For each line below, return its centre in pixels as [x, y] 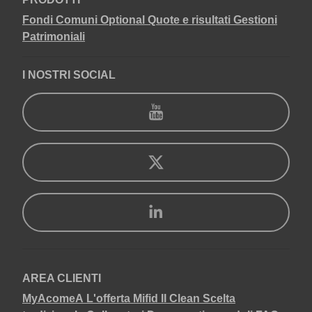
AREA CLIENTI [62, 278]
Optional [123, 20]
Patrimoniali [54, 37]
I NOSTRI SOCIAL [69, 75]
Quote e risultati [189, 20]
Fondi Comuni [60, 20]
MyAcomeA [53, 298]
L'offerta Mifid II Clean [143, 298]
